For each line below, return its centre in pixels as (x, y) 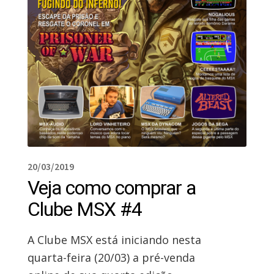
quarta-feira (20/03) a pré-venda (111, 258)
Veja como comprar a (111, 188)
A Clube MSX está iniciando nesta (114, 240)
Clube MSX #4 (84, 209)
